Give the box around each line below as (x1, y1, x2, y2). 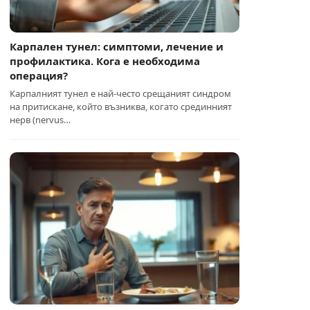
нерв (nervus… (10, 113, 71, 126)
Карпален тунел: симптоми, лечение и (10, 39, 224, 53)
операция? (10, 69, 69, 82)
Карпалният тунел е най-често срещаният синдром (10, 87, 232, 100)
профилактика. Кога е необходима (10, 54, 201, 68)
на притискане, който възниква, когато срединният (10, 100, 232, 113)
